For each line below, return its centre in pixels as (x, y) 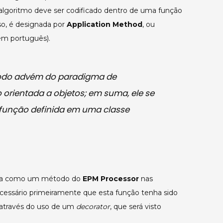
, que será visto (136, 207)
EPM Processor (111, 179)
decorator (93, 207)
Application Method (105, 25)
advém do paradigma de (64, 76)
